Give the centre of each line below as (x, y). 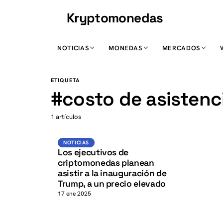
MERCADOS (181, 48)
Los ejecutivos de (93, 152)
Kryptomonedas (115, 18)
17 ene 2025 (74, 194)
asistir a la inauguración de (112, 173)
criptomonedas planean (106, 163)
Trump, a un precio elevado (112, 184)
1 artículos (66, 117)
